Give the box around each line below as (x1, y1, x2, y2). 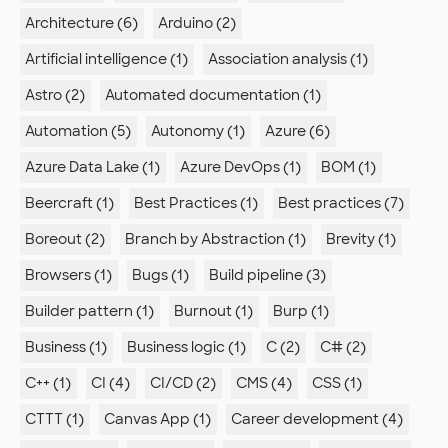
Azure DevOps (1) (180, 158, 301, 177)
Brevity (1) (326, 230, 396, 249)
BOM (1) (321, 158, 376, 177)
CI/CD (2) (150, 374, 216, 393)
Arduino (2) (158, 14, 236, 33)
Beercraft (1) (25, 194, 114, 213)
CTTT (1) (25, 410, 84, 429)
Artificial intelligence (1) (25, 50, 188, 69)
